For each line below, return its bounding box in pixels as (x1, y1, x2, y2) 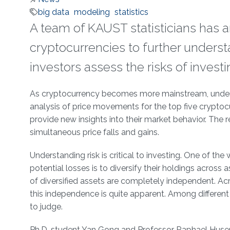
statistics (114, 7, 148, 17)
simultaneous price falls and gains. (29, 127, 159, 138)
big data (37, 7, 69, 17)
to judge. (29, 202, 63, 212)
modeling (73, 7, 110, 17)
